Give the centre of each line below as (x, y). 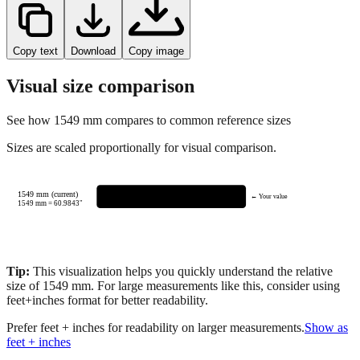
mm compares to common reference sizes (185, 148)
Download (93, 79)
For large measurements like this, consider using (217, 313)
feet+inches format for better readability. (107, 328)
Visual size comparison (100, 114)
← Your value (269, 225)
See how (30, 148)
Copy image (156, 79)
